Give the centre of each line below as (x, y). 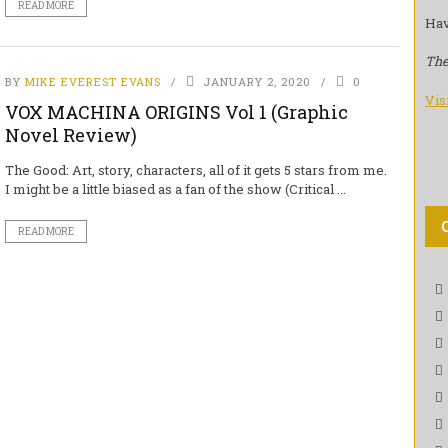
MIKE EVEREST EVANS (92, 81)
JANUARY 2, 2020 (256, 81)
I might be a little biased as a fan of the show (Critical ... (175, 189)
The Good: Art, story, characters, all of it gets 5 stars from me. (195, 170)
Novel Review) (70, 135)
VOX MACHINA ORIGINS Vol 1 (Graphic (176, 112)
